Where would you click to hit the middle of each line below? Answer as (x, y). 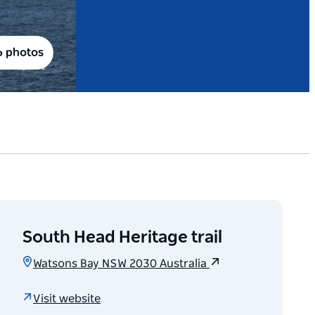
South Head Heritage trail (122, 238)
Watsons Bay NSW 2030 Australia (122, 264)
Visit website (67, 298)
